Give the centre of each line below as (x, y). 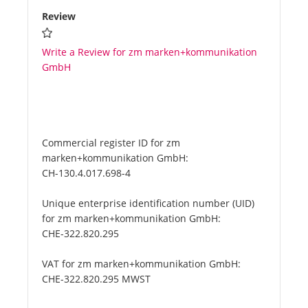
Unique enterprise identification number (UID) (148, 203)
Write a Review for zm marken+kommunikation (150, 52)
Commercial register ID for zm (111, 143)
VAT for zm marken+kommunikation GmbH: (141, 264)
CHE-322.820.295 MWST (96, 279)
